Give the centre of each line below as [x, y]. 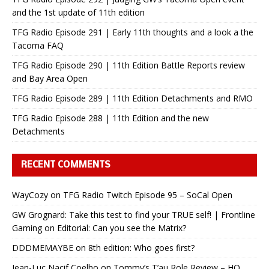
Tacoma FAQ [38, 45]
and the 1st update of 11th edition [78, 12]
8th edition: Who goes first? [141, 247]
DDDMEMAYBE [43, 247]
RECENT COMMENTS [66, 165]
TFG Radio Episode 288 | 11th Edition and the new [110, 118]
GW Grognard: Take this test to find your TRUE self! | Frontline [134, 214]
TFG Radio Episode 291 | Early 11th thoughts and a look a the [133, 32]
